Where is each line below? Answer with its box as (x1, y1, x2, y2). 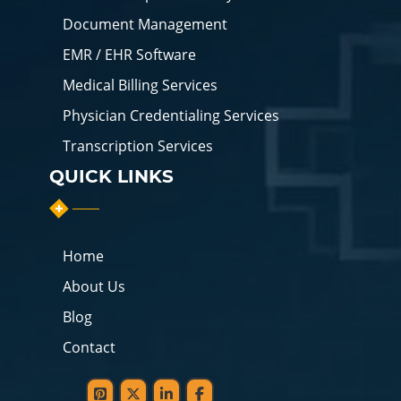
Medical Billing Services (63, 74, 218, 95)
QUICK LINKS (49, 165, 174, 187)
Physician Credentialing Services (63, 105, 279, 125)
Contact (63, 337, 115, 357)
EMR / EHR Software (63, 44, 196, 64)
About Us (63, 276, 125, 296)
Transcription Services (63, 135, 213, 156)
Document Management (63, 13, 227, 34)
